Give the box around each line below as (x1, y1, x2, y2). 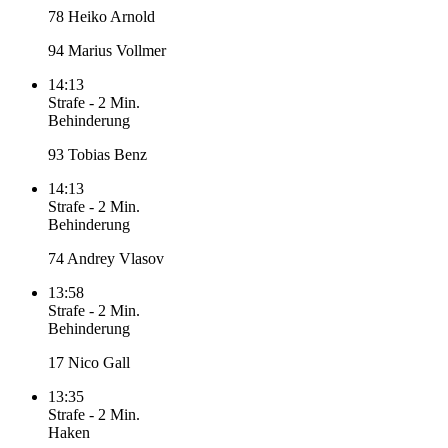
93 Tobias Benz (48, 146, 147, 164)
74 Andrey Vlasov (48, 250, 164, 268)
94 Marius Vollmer (48, 42, 166, 60)
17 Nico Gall (48, 354, 130, 372)
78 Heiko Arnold (48, 8, 155, 26)
